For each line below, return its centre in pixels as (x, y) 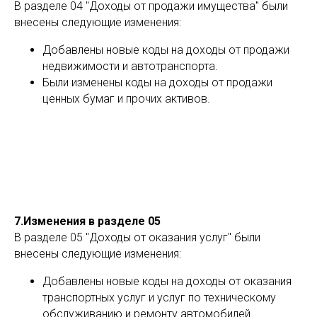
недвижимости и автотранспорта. (130, 66)
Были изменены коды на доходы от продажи (157, 82)
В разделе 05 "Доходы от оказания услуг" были (137, 237)
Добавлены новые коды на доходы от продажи (166, 50)
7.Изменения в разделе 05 (87, 221)
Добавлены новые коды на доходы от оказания (167, 281)
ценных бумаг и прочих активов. (126, 99)
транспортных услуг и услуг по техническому (159, 298)
